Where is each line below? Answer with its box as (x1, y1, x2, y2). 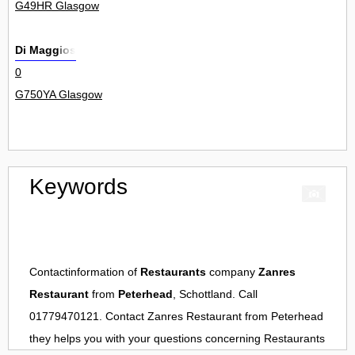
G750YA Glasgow (15, 88, 102, 101)
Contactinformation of (29, 265, 140, 279)
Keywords (29, 174, 128, 200)
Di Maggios (15, 44, 76, 57)
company (206, 265, 258, 279)
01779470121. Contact (29, 310, 147, 323)
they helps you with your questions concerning (29, 332, 264, 345)
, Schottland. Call (173, 288, 258, 301)
